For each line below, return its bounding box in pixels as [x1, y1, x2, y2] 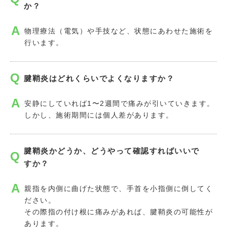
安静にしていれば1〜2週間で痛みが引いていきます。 [24, 99, 215, 107]
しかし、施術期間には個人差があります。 [24, 110, 174, 119]
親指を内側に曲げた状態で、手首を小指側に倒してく [24, 184, 213, 193]
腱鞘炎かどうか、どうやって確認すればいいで [24, 146, 200, 155]
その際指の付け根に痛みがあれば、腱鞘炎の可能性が [24, 207, 213, 216]
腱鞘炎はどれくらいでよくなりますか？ [24, 73, 174, 83]
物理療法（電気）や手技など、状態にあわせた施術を [24, 27, 213, 35]
